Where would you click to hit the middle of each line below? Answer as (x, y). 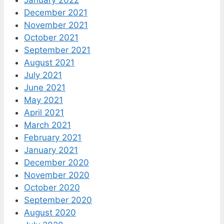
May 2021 (43, 100)
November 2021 (56, 25)
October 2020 (52, 187)
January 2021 (51, 150)
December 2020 (56, 162)
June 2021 (45, 87)
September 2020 (58, 200)
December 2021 (56, 12)
